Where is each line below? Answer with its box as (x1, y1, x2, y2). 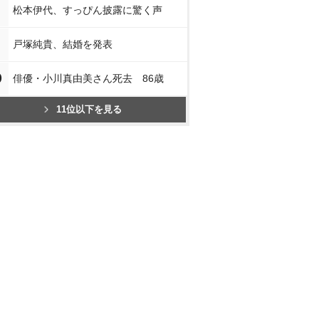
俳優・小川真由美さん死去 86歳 (13, 73, 164, 84)
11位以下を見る (56, 104, 122, 115)
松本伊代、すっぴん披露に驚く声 (13, 4, 162, 16)
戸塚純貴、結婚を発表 (13, 38, 113, 50)
